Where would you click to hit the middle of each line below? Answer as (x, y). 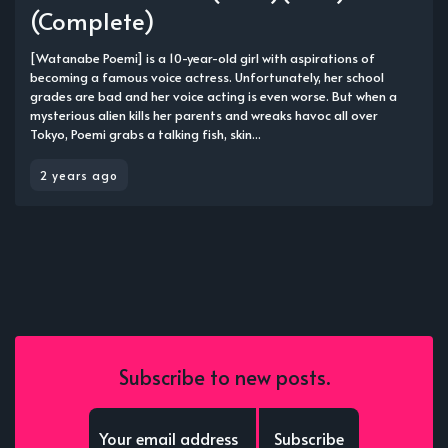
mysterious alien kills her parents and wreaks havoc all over (204, 115)
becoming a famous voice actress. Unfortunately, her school (207, 77)
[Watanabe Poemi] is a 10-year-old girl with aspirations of (202, 58)
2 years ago (79, 175)
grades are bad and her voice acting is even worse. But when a (213, 96)
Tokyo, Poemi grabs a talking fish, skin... (145, 134)
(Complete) (92, 20)
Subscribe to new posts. (224, 377)
